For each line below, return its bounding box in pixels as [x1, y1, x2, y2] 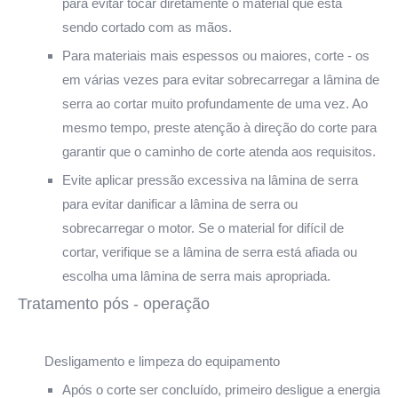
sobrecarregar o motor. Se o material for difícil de [62, 219, 344, 235]
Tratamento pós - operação [18, 294, 210, 313]
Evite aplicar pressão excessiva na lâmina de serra [62, 171, 358, 187]
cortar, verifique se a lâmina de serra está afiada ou [62, 243, 357, 259]
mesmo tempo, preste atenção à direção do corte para [62, 119, 377, 135]
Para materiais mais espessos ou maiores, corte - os [62, 47, 370, 63]
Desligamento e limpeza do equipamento [44, 353, 280, 369]
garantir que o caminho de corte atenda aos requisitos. [62, 143, 376, 159]
